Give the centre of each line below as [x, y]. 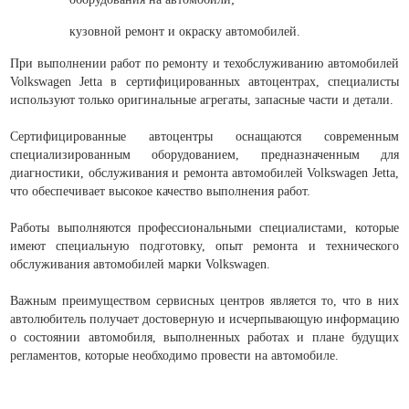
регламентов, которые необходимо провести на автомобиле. [175, 355]
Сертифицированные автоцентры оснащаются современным [204, 136]
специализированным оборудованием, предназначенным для [204, 154]
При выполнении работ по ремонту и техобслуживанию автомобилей [204, 63]
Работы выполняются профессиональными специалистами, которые [204, 227]
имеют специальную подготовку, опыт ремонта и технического [204, 246]
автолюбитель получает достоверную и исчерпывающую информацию [204, 319]
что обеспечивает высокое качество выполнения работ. [161, 191]
